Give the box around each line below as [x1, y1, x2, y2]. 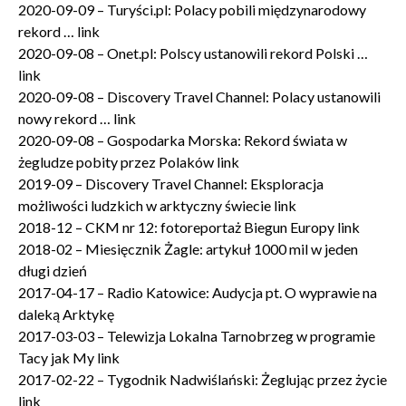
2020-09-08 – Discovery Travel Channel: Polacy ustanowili [18, 88, 381, 105]
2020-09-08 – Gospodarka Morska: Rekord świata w [18, 131, 347, 149]
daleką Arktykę [18, 305, 114, 323]
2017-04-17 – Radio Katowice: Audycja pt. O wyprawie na [18, 284, 377, 301]
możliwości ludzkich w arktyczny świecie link [18, 197, 296, 214]
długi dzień [18, 262, 87, 279]
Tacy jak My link [18, 349, 120, 366]
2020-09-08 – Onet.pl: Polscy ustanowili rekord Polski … [18, 44, 368, 62]
